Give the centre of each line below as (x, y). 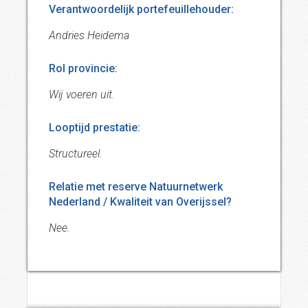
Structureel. (76, 154)
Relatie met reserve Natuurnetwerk (136, 187)
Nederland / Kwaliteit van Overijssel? (140, 202)
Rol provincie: (83, 68)
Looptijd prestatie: (95, 128)
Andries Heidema (89, 35)
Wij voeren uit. (82, 95)
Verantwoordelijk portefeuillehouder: (141, 9)
